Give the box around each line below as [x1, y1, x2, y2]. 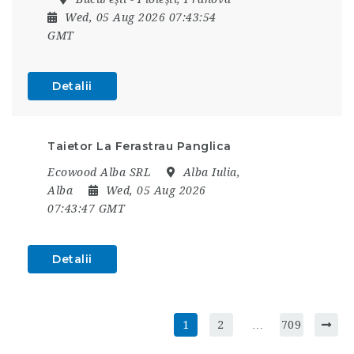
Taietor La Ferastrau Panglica [47, 138, 232, 153]
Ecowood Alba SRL [47, 165, 151, 179]
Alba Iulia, [179, 165, 240, 179]
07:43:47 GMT [47, 201, 125, 215]
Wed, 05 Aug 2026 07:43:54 [65, 10, 217, 24]
